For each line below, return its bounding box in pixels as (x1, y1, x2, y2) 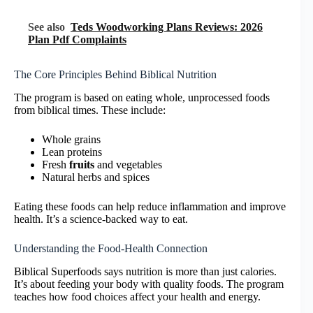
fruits (69, 159, 94, 171)
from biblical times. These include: (14, 104, 166, 117)
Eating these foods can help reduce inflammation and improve (14, 201, 286, 213)
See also (28, 21, 65, 34)
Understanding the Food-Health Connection (14, 242, 208, 255)
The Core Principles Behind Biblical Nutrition (14, 68, 217, 81)
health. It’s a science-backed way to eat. (14, 213, 188, 226)
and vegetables (94, 159, 162, 171)
